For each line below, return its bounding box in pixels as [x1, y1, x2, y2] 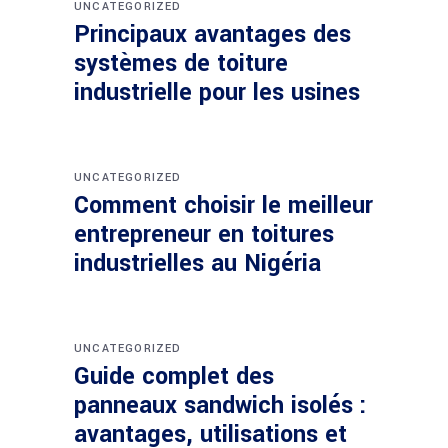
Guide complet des [74, 359, 274, 393]
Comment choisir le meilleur [74, 188, 373, 222]
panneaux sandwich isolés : [74, 388, 367, 422]
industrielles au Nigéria [74, 246, 321, 280]
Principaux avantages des [74, 17, 351, 51]
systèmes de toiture [74, 46, 288, 80]
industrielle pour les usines [74, 75, 360, 109]
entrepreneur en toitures [74, 217, 334, 251]
